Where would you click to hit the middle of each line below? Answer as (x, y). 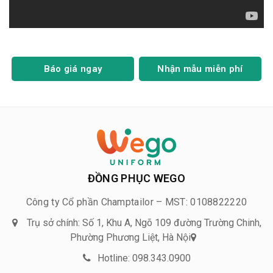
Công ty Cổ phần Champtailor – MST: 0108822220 (136, 202)
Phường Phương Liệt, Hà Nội (130, 238)
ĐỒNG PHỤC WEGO (136, 179)
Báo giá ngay (73, 69)
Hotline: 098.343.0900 (144, 258)
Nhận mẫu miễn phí (200, 69)
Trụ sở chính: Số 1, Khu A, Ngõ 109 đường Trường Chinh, (143, 223)
